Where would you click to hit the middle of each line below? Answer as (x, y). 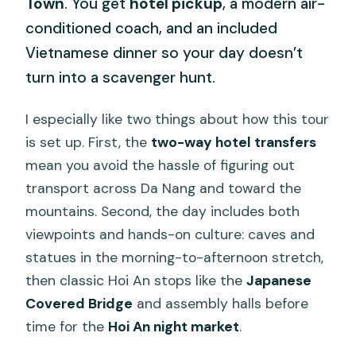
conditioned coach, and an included (152, 29)
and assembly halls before (221, 303)
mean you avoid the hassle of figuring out (161, 165)
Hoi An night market (174, 326)
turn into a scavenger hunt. (121, 78)
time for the (67, 326)
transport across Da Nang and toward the (164, 188)
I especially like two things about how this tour (178, 119)
